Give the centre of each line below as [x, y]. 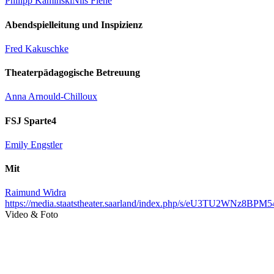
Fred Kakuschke [37, 48]
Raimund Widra [35, 193]
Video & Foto [31, 215]
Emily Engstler [34, 144]
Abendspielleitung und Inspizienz [74, 24]
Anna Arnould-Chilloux [51, 97]
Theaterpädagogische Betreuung [72, 73]
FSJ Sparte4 [31, 120]
